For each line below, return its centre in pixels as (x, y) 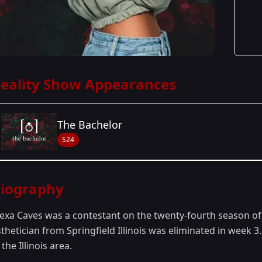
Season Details (30, 175)
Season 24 (21, 199)
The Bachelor (90, 125)
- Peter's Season (72, 199)
